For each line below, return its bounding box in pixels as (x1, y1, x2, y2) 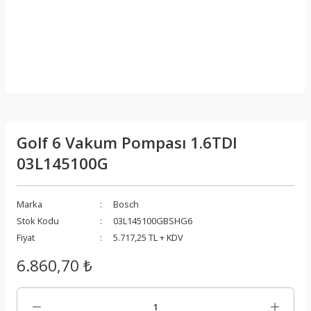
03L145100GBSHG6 (113, 215, 192, 227)
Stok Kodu (17, 215, 59, 227)
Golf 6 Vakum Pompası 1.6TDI (17, 132, 237, 153)
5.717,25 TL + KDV (113, 231, 183, 244)
